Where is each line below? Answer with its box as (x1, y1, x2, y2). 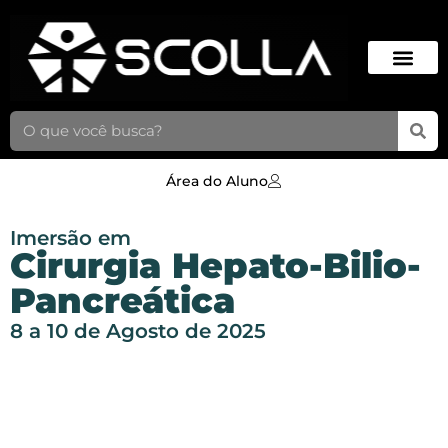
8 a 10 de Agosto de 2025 (10, 318, 266, 343)
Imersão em (10, 225, 131, 250)
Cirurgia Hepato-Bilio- (10, 243, 421, 287)
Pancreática (10, 278, 235, 322)
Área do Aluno (166, 171, 268, 190)
